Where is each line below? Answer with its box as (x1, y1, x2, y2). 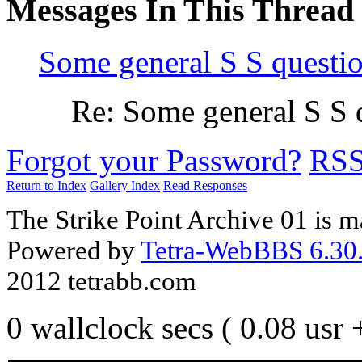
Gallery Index (90, 179, 160, 193)
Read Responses (163, 179, 247, 193)
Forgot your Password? (6, 143, 301, 179)
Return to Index (6, 179, 86, 193)
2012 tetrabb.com (6, 265, 196, 296)
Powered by (6, 234, 141, 265)
